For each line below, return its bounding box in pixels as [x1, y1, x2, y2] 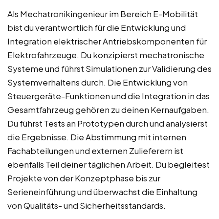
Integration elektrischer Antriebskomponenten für [7, 36, 207, 47]
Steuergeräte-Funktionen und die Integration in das [7, 90, 210, 102]
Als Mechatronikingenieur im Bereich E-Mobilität [7, 8, 198, 20]
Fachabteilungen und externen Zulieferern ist [7, 145, 183, 156]
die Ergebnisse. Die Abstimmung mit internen [7, 131, 186, 143]
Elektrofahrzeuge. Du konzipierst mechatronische [7, 49, 204, 61]
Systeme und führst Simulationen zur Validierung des [7, 63, 212, 74]
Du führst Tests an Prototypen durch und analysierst [7, 118, 208, 129]
